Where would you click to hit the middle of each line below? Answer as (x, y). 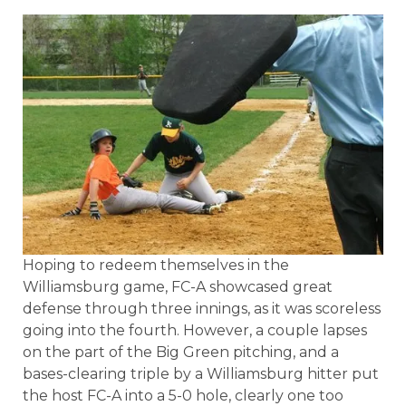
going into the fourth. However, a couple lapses (195, 330)
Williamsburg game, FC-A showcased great (178, 286)
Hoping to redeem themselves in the (156, 265)
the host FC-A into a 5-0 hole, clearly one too (183, 395)
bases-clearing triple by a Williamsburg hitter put (201, 373)
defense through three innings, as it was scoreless (202, 308)
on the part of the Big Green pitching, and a (181, 352)
